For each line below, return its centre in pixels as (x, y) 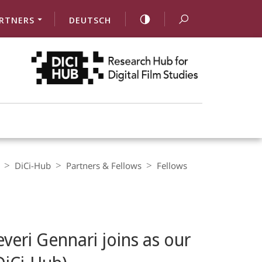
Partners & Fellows (104, 166)
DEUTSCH (90, 20)
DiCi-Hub (33, 166)
